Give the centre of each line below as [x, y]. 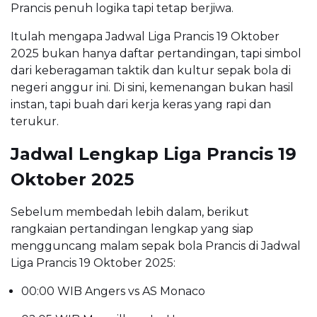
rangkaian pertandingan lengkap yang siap [132, 229]
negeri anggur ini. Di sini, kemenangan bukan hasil [152, 87]
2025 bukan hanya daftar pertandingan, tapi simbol [156, 53]
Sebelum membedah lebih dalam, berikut [130, 212]
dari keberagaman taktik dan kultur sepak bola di [151, 70]
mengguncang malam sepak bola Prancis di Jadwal [156, 246]
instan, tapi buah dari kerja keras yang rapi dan [141, 104]
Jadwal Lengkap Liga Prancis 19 [154, 154]
